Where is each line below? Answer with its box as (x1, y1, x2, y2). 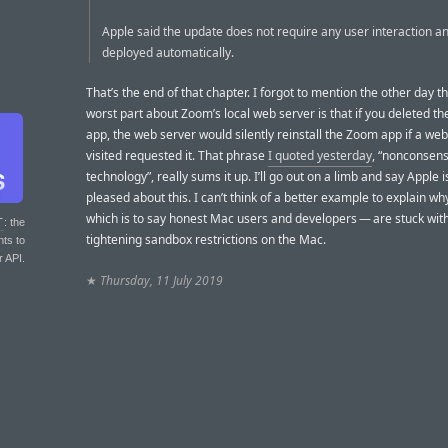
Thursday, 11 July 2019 (100, 271, 223, 289)
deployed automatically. (102, 44, 234, 62)
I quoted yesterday (268, 147, 372, 165)
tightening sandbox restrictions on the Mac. (86, 231, 326, 249)
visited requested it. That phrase (86, 147, 268, 165)
